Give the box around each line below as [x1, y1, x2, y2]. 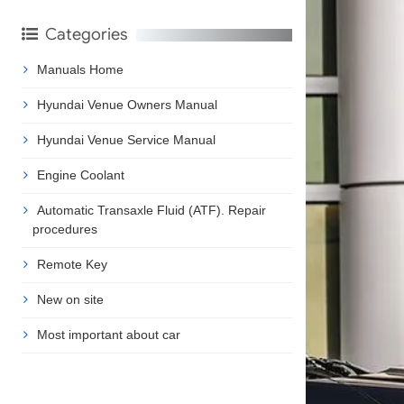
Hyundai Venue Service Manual [36, 132, 216, 147]
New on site [36, 291, 104, 307]
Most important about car [36, 326, 180, 342]
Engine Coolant [36, 167, 124, 182]
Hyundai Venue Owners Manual [36, 96, 217, 112]
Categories [44, 23, 127, 44]
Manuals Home [36, 61, 124, 77]
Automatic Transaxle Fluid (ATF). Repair [36, 202, 266, 217]
